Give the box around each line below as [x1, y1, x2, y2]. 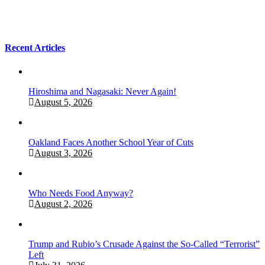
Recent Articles [5, 43, 65, 53]
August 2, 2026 [34, 198, 92, 209]
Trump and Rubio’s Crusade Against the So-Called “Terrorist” [28, 238, 260, 249]
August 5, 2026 [34, 96, 92, 107]
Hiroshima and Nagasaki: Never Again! [28, 86, 176, 96]
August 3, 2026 [34, 147, 92, 158]
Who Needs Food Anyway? [28, 188, 133, 198]
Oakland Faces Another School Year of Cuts [28, 137, 193, 147]
